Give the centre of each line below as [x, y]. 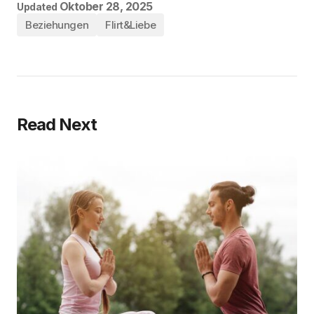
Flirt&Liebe [131, 25]
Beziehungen [57, 25]
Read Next [57, 124]
